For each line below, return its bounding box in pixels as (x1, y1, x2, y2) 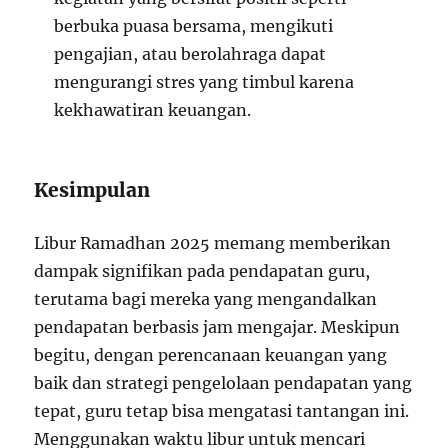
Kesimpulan (34, 178, 151, 203)
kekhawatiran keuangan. (54, 100, 252, 121)
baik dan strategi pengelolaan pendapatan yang (34, 373, 413, 394)
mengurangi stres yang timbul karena (54, 72, 355, 93)
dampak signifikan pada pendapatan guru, (34, 261, 371, 282)
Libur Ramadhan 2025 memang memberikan (34, 233, 392, 254)
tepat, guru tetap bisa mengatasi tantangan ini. (34, 401, 410, 422)
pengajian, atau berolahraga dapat (54, 44, 327, 65)
